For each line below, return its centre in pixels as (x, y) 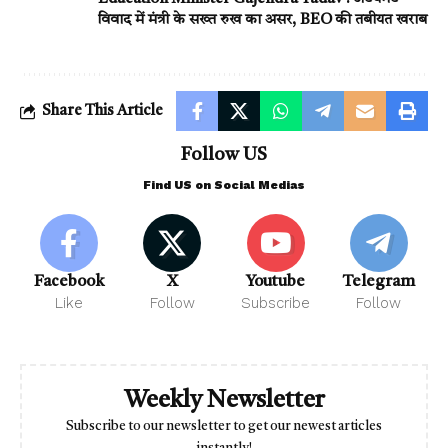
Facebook (69, 282)
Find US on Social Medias (224, 185)
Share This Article (102, 111)
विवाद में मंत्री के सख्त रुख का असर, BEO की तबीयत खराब (262, 21)
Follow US (224, 155)
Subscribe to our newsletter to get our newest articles (224, 427)
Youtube (276, 282)
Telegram (379, 282)
